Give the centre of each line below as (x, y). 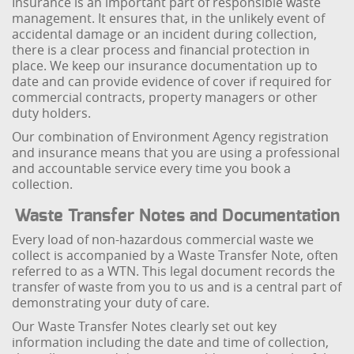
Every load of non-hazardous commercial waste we (163, 239)
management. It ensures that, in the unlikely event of (169, 18)
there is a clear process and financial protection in (161, 50)
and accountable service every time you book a (152, 168)
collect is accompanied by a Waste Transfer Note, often (175, 255)
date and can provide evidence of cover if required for (172, 81)
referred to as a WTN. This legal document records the (174, 271)
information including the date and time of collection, (171, 342)
